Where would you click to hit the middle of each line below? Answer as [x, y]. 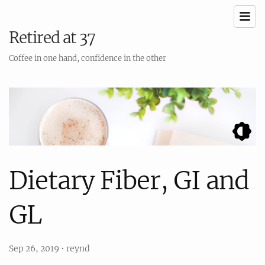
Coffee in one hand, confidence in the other [88, 58]
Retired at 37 [52, 38]
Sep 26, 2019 [35, 248]
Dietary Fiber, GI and [129, 180]
